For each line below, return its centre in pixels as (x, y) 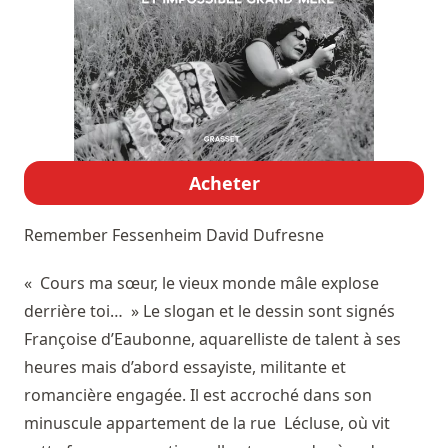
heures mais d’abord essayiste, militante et (185, 367)
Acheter (224, 183)
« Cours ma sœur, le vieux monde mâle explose (201, 283)
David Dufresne (265, 235)
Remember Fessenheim (115, 235)
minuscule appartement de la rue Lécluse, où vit (207, 423)
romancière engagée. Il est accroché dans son (198, 395)
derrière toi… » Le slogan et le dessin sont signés (209, 311)
